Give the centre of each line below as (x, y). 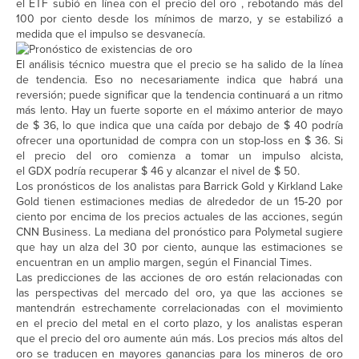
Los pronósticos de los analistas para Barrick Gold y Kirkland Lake (179, 187)
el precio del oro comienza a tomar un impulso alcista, (179, 156)
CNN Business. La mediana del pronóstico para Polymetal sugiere (179, 232)
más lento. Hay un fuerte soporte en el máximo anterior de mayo (179, 111)
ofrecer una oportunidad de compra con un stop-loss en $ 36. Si (179, 141)
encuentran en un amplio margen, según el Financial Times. (164, 263)
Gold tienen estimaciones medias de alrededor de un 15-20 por (179, 202)
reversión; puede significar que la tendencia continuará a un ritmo (179, 95)
